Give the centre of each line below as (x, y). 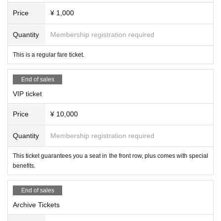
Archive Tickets (36, 204)
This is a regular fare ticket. (49, 55)
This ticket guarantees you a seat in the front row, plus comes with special (110, 156)
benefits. (24, 166)
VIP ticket (27, 93)
